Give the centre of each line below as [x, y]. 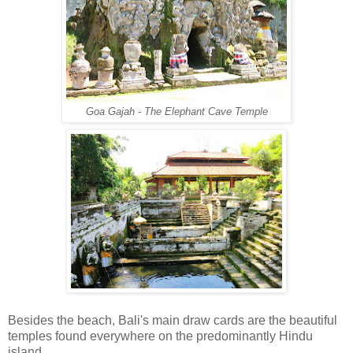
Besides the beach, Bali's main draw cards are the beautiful [173, 321]
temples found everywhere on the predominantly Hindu [160, 336]
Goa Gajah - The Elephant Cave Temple [176, 112]
